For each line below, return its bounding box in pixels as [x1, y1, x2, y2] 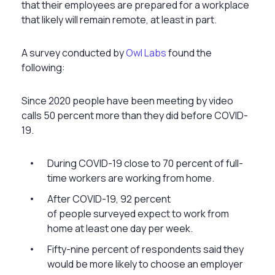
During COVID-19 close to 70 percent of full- [47, 156, 243, 170]
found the [166, 45, 212, 60]
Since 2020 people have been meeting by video [21, 93, 233, 107]
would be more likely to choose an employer [47, 257, 243, 271]
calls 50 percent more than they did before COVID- [21, 108, 248, 122]
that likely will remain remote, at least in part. [21, 12, 217, 26]
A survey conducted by [21, 45, 126, 60]
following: [21, 60, 65, 74]
